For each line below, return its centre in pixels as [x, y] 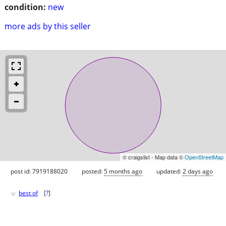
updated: [169, 171]
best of [28, 193]
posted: [93, 171]
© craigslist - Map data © [154, 157]
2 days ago [198, 171]
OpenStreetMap [204, 157]
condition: [25, 7]
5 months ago [123, 171]
